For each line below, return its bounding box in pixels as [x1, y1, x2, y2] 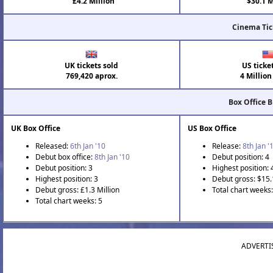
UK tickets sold [65, 60, 119, 71]
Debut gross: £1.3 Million [35, 185, 119, 196]
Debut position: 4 [212, 152, 270, 163]
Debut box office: [35, 152, 94, 163]
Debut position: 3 [35, 163, 93, 174]
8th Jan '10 [94, 152, 130, 163]
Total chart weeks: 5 [35, 196, 102, 207]
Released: [35, 141, 70, 152]
